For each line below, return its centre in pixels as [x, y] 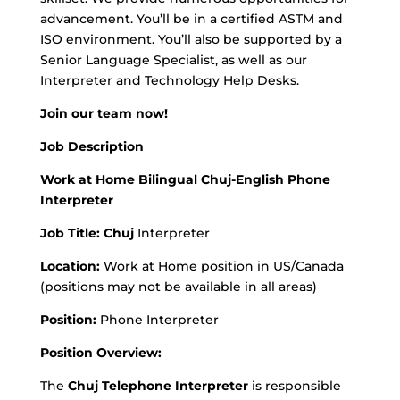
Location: [70, 266]
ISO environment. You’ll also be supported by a [191, 39]
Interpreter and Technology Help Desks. [169, 80]
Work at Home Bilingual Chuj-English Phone [185, 179]
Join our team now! [104, 113]
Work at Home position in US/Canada [221, 266]
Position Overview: [100, 353]
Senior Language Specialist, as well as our [173, 60]
